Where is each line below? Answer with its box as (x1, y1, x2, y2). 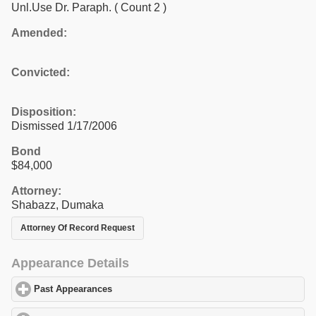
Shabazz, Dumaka (11, 198, 104, 211)
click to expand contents (112, 284, 219, 295)
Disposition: (11, 105, 76, 118)
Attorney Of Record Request (20, 222, 135, 233)
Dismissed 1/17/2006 (11, 119, 117, 132)
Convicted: (11, 66, 70, 78)
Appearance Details (11, 256, 129, 271)
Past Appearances (34, 284, 113, 295)
